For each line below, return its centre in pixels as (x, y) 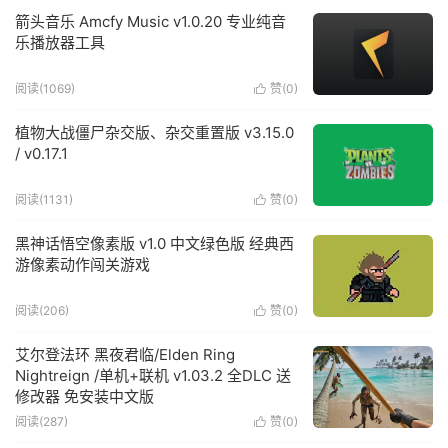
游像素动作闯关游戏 (82, 264)
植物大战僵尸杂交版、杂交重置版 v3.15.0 (154, 132)
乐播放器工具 (60, 42)
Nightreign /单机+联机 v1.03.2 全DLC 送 (153, 375)
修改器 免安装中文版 (84, 396)
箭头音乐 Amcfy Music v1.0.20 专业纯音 (150, 21)
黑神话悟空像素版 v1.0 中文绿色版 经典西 (154, 243)
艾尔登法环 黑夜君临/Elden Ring (125, 354)
